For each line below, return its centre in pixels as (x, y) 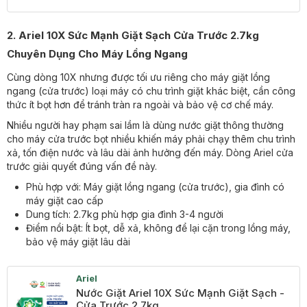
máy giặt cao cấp (65, 200)
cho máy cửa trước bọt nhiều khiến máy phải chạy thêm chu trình (151, 139)
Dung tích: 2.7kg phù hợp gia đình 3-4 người (125, 214)
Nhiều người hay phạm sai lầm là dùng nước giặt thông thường (145, 125)
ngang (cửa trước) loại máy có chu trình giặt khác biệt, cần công (151, 91)
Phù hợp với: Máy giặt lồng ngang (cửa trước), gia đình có (155, 187)
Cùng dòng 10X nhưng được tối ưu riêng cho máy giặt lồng (138, 77)
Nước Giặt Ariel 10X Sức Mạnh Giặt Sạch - (180, 293)
